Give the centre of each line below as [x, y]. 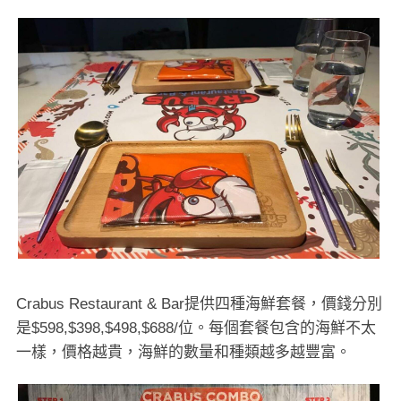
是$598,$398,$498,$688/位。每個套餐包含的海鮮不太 [196, 328]
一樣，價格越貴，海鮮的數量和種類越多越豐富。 [183, 352]
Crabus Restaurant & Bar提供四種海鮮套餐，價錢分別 [199, 303]
